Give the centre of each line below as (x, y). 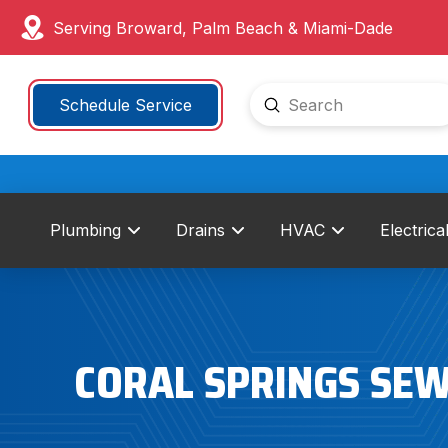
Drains (200, 230)
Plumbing (85, 230)
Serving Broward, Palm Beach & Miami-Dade (223, 27)
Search (276, 116)
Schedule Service (125, 104)
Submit (298, 103)
